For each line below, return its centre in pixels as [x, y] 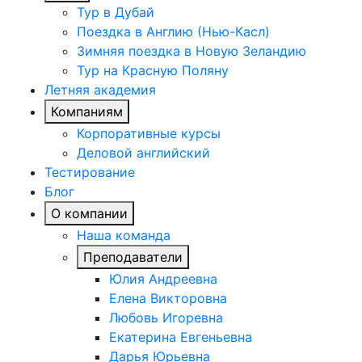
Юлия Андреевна [163, 279]
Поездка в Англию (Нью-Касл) [173, 32]
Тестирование [90, 173]
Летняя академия [100, 90]
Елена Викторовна [168, 299]
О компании [89, 214]
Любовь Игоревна [166, 318]
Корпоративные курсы [149, 134]
